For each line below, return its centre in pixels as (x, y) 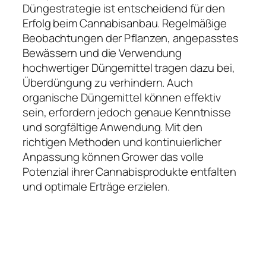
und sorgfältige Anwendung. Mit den (113, 127)
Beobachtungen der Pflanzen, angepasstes (131, 38)
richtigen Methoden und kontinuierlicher (122, 142)
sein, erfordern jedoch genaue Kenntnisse (127, 112)
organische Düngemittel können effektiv (122, 97)
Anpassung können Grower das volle (113, 156)
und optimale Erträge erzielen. (96, 186)
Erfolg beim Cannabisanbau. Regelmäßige (125, 23)
